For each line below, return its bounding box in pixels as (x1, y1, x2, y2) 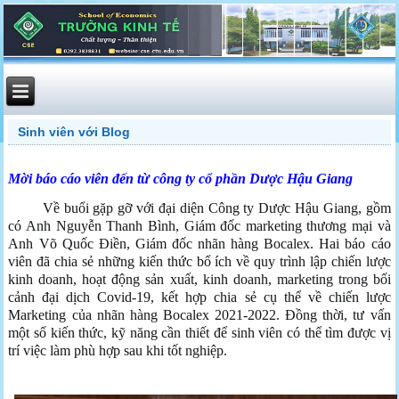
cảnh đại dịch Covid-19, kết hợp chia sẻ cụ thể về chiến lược (8, 289, 391, 305)
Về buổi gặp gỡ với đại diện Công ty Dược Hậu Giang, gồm (8, 199, 391, 216)
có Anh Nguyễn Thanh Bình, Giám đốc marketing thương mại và (8, 217, 391, 233)
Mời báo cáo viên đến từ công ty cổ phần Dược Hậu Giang (8, 170, 354, 186)
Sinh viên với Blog (18, 124, 131, 139)
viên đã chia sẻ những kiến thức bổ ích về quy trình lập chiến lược (8, 253, 391, 269)
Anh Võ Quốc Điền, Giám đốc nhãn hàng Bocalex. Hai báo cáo (8, 235, 391, 251)
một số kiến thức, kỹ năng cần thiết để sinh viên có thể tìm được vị (8, 324, 391, 340)
